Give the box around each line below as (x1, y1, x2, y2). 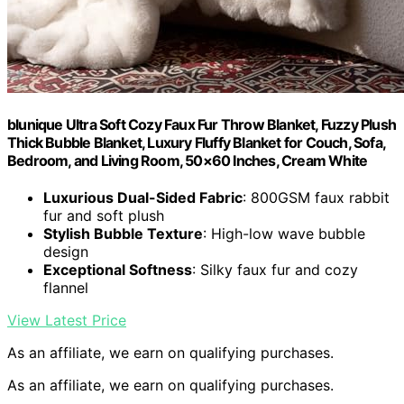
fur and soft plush (43, 207, 164, 225)
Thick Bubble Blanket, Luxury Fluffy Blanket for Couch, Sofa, (7, 133, 386, 152)
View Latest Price (7, 311, 126, 330)
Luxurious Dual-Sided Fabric (43, 188, 243, 207)
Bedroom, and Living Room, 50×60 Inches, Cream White (7, 151, 368, 170)
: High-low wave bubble (203, 225, 365, 243)
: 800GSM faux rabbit (243, 188, 390, 207)
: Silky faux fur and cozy (192, 261, 358, 280)
